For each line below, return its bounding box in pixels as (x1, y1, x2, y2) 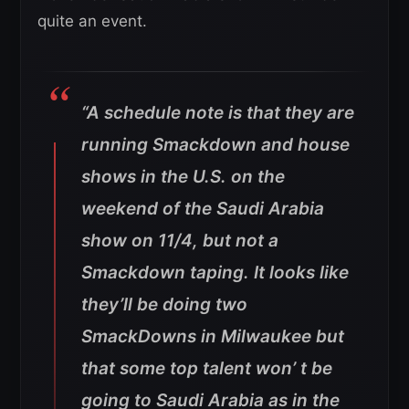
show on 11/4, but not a (81, 230, 278, 252)
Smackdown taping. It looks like (81, 262, 349, 284)
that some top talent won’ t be (81, 358, 332, 380)
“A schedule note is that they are (81, 102, 354, 124)
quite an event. (37, 12, 147, 31)
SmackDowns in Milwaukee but (81, 326, 344, 348)
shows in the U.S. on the (81, 166, 285, 188)
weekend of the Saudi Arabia (81, 198, 324, 220)
